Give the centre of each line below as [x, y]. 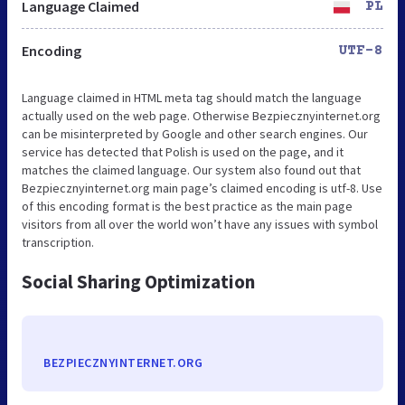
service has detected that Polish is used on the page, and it [183, 151]
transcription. [58, 242]
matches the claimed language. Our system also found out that [191, 170]
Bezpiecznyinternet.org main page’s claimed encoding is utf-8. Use [202, 188]
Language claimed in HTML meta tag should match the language [192, 97]
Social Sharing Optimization [138, 281]
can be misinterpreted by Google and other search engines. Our [195, 133]
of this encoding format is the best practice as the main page [187, 206]
